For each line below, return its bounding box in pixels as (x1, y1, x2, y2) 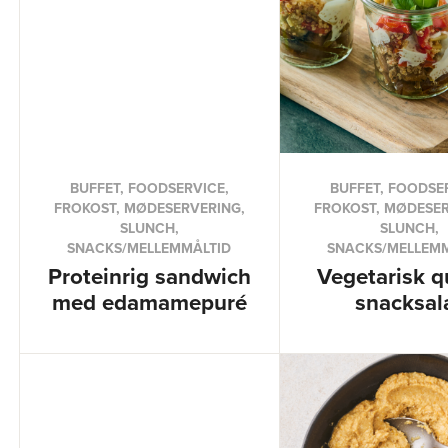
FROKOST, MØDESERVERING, (53, 198, 245, 218)
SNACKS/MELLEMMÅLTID (67, 238, 232, 258)
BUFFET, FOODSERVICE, (69, 178, 229, 198)
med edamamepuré (51, 286, 247, 318)
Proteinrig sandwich (47, 260, 251, 292)
